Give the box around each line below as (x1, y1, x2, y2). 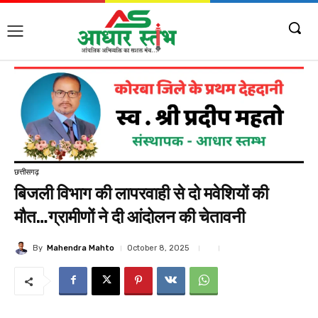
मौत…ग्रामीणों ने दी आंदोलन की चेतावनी (14, 207, 245, 228)
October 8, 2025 (127, 243, 189, 253)
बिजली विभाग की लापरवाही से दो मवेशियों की (14, 184, 268, 204)
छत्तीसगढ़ (14, 167, 39, 177)
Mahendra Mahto (47, 243, 114, 253)
